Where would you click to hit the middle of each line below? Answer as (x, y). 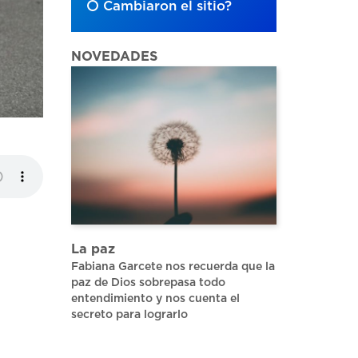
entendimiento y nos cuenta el (155, 298)
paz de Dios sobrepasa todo (148, 282)
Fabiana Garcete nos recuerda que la (173, 267)
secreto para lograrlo (129, 314)
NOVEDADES (114, 56)
